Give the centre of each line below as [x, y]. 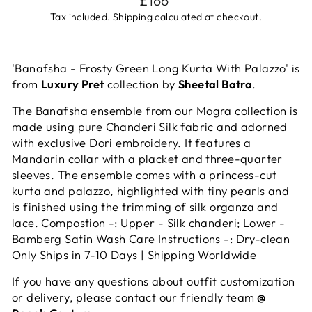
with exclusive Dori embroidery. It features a [132, 142]
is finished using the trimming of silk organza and [145, 206]
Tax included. [81, 16]
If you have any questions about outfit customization [154, 281]
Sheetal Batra [215, 84]
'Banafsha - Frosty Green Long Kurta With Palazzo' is [156, 68]
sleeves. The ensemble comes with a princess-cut [145, 174]
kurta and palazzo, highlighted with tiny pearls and [151, 190]
